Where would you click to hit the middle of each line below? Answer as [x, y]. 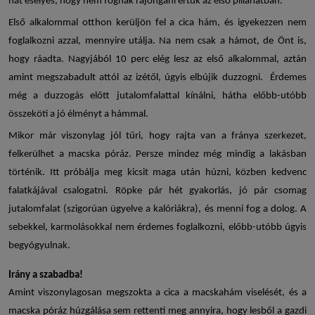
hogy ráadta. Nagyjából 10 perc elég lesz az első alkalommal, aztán [157, 60]
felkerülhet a [39, 155]
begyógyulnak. [39, 246]
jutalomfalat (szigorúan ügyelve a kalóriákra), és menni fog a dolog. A [157, 210]
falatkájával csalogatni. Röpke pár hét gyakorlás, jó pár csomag [157, 191]
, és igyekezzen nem [262, 23]
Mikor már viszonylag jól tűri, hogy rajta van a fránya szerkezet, [157, 136]
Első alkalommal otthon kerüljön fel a [94, 23]
